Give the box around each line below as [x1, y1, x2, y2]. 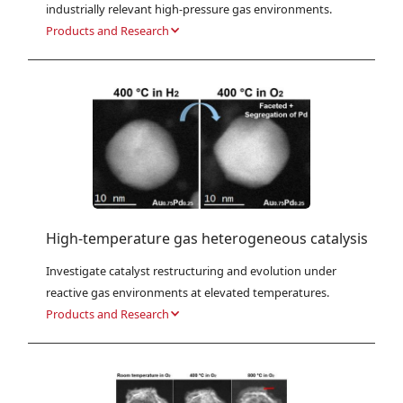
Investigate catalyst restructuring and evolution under [46, 263, 337, 280]
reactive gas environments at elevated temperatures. [46, 284, 330, 301]
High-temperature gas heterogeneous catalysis [46, 228, 369, 249]
